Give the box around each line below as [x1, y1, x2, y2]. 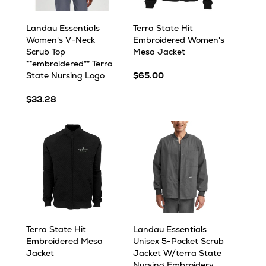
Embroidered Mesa [26, 236, 103, 246]
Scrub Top [26, 46, 65, 57]
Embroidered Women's [133, 34, 224, 45]
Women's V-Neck [26, 34, 95, 45]
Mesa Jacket [133, 46, 185, 57]
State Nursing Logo [26, 70, 104, 81]
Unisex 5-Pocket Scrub [133, 236, 224, 246]
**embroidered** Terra [26, 58, 113, 69]
